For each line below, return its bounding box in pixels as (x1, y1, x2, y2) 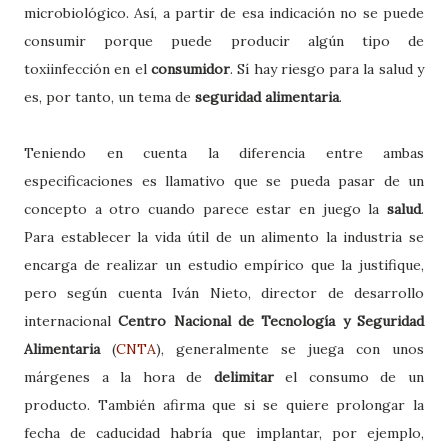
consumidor (150, 59, 230, 78)
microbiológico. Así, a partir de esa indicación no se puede (24, 3, 424, 22)
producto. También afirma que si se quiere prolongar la (24, 395, 424, 414)
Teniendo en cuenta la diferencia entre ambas (24, 143, 424, 162)
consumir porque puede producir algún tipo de (24, 31, 424, 50)
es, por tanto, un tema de (24, 87, 195, 106)
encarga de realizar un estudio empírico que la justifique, (24, 255, 424, 274)
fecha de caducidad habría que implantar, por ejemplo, (24, 423, 424, 442)
